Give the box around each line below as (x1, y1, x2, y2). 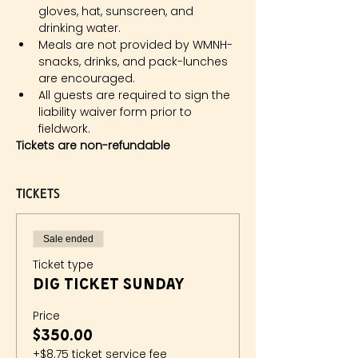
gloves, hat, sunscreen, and (38, 3, 197, 19)
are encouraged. (38, 70, 135, 86)
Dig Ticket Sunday (33, 277, 185, 293)
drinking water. (38, 20, 121, 36)
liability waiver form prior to (38, 104, 195, 120)
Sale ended (43, 233, 93, 245)
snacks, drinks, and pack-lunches (38, 54, 231, 70)
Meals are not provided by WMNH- (38, 37, 236, 53)
